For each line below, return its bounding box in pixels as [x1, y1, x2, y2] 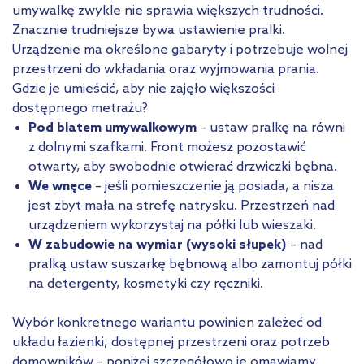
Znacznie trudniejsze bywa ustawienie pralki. [12, 22, 285, 38]
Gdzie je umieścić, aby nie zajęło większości [12, 80, 275, 97]
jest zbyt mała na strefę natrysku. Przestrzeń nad [28, 197, 335, 214]
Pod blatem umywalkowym [28, 119, 200, 136]
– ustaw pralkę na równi [200, 119, 345, 136]
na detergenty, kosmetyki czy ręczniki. [28, 275, 263, 292]
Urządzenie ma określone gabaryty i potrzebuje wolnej [12, 41, 348, 58]
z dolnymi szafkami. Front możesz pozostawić [28, 139, 306, 155]
